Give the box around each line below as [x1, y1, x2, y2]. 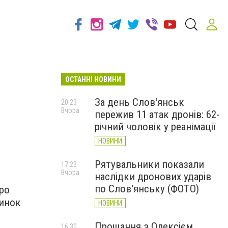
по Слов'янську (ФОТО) [95, 183, 199, 195]
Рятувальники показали [95, 158, 204, 170]
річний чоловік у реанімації [95, 121, 216, 133]
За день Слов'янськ [95, 96, 184, 108]
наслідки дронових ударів [95, 170, 211, 183]
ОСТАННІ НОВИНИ [65, 75, 121, 83]
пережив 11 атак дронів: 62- [95, 108, 219, 121]
